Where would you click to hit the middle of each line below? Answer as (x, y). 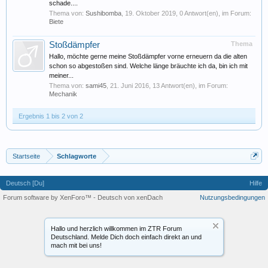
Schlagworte (77, 156)
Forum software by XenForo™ (48, 197)
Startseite (26, 156)
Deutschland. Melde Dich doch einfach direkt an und (126, 237)
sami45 (96, 86)
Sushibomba (103, 13)
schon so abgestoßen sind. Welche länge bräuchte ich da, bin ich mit (148, 66)
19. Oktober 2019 (150, 13)
